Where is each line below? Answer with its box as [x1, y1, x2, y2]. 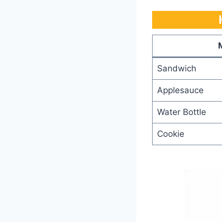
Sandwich [157, 63, 196, 73]
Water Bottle [157, 107, 206, 117]
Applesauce [157, 85, 204, 95]
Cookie [157, 128, 184, 139]
